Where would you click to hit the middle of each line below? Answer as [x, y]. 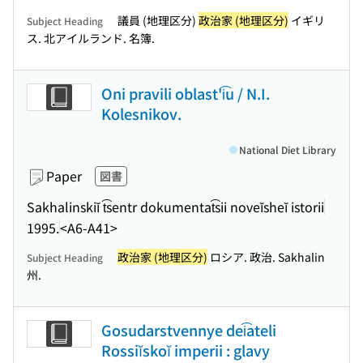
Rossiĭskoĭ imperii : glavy [186, 350]
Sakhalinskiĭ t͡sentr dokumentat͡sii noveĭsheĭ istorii [175, 206]
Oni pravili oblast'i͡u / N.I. [186, 93]
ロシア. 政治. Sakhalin [266, 257]
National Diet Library [288, 149]
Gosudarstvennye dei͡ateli [189, 330]
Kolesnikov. [141, 113]
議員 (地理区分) [158, 20]
